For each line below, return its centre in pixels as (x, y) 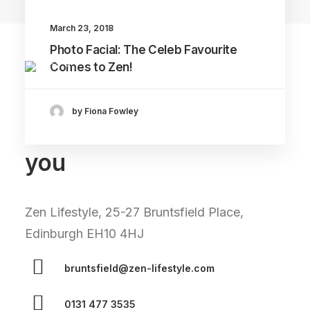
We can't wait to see (136, 136)
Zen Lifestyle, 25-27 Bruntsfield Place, (134, 212)
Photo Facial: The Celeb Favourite (144, 49)
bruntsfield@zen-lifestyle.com (139, 268)
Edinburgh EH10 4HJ (84, 234)
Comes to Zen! (91, 67)
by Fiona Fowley (105, 111)
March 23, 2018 (82, 28)
